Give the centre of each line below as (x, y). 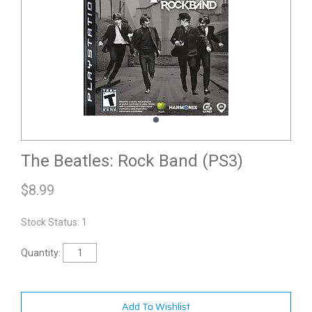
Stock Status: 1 (54, 222)
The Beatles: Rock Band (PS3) (132, 161)
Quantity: (41, 253)
